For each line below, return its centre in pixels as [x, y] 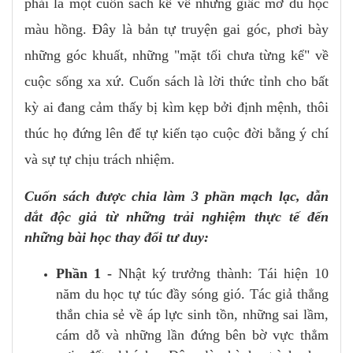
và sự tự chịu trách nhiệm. [100, 159]
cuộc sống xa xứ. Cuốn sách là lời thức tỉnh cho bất [176, 81]
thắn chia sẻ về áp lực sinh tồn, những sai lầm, [192, 314]
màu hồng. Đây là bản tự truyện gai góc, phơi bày [176, 29]
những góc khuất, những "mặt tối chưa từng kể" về [176, 55]
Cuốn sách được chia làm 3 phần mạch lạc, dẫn [176, 196]
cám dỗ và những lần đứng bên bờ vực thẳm [192, 334]
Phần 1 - [87, 273]
